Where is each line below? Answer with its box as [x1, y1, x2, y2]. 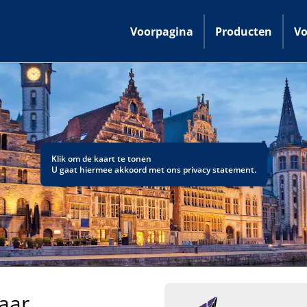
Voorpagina [130, 23, 193, 39]
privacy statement [182, 164, 254, 175]
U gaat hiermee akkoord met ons [51, 164, 183, 175]
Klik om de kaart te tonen [51, 153, 151, 164]
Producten [215, 23, 272, 39]
